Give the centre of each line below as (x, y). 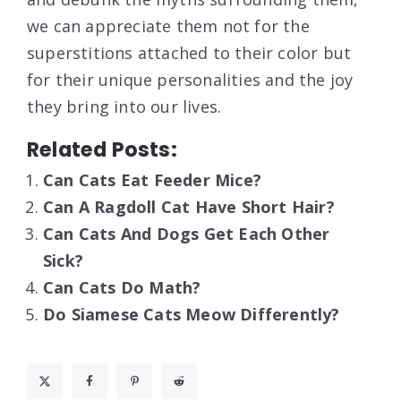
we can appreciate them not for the (168, 26)
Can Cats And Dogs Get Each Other (187, 234)
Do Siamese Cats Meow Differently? (192, 315)
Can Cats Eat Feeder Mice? (152, 180)
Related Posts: (102, 150)
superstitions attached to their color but (189, 53)
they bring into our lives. (124, 107)
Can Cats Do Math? (122, 288)
